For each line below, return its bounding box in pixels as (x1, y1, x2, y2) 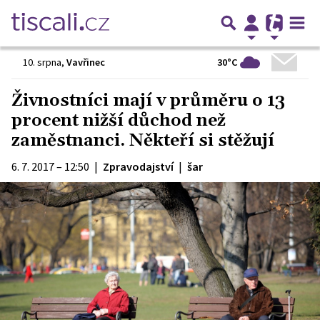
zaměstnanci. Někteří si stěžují (11, 130, 274, 151)
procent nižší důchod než (11, 110, 226, 131)
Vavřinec (66, 56, 105, 69)
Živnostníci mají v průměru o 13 (11, 90, 285, 111)
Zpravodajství (103, 159, 174, 174)
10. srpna (23, 56, 61, 69)
